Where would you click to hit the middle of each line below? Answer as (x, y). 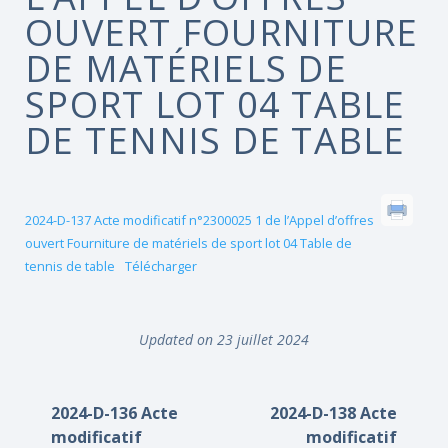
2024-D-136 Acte (114, 413)
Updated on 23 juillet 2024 (224, 339)
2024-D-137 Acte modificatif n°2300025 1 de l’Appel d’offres (199, 220)
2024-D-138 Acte (333, 413)
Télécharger (160, 266)
